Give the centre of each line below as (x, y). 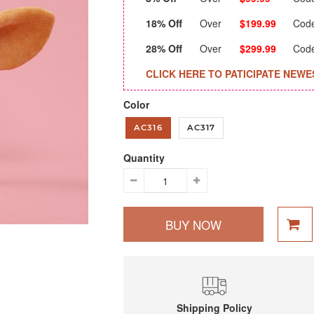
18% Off (164, 23)
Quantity (144, 158)
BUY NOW (193, 225)
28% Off (164, 48)
